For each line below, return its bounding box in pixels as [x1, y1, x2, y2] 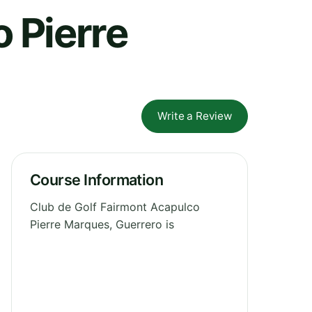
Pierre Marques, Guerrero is [30, 217, 174, 231]
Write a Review [157, 109, 232, 123]
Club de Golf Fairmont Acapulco [30, 199, 200, 214]
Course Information [30, 170, 164, 189]
